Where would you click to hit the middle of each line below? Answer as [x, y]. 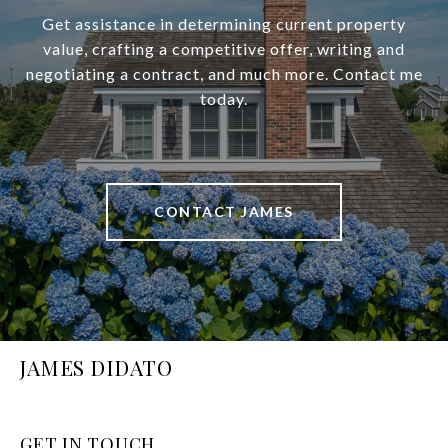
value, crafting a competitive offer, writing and [224, 49]
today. [224, 99]
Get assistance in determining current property [224, 24]
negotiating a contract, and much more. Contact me [224, 74]
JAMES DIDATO [96, 367]
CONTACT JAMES [224, 212]
